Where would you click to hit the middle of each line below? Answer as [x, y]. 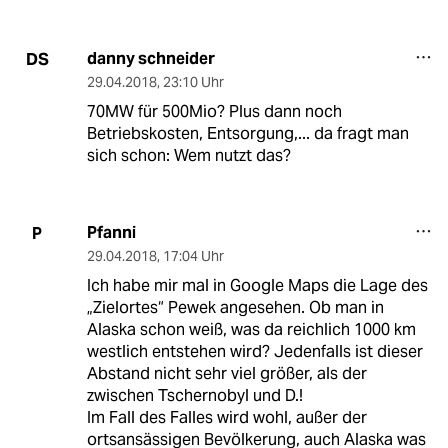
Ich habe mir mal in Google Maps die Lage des [257, 286]
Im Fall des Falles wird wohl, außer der [226, 418]
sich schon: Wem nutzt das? [188, 156]
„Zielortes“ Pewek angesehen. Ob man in [235, 308]
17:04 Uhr [193, 256]
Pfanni [111, 233]
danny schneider [150, 59]
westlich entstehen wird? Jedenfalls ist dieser [254, 352]
